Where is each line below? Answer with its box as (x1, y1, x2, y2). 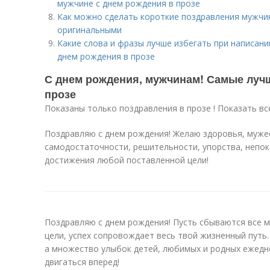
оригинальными (57, 24, 122, 36)
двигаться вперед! (45, 256, 119, 268)
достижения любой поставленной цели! (45, 154, 209, 166)
